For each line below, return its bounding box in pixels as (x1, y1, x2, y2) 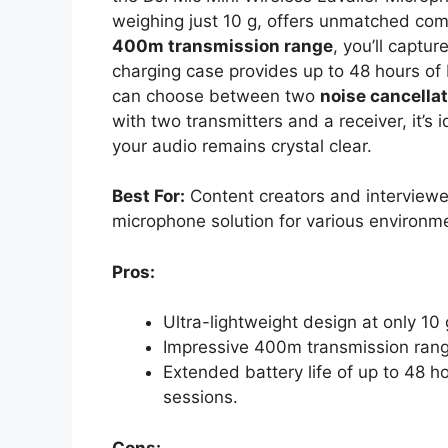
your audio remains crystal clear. (112, 135, 372, 156)
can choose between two (112, 85, 320, 106)
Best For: (112, 186, 185, 207)
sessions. (163, 387, 238, 408)
